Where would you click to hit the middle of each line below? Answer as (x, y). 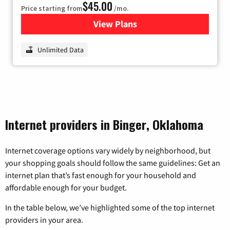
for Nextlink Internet (156, 24)
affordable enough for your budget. (66, 188)
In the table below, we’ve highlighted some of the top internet (110, 208)
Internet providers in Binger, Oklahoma (104, 124)
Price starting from (52, 8)
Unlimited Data (61, 50)
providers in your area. (44, 220)
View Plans (115, 24)
